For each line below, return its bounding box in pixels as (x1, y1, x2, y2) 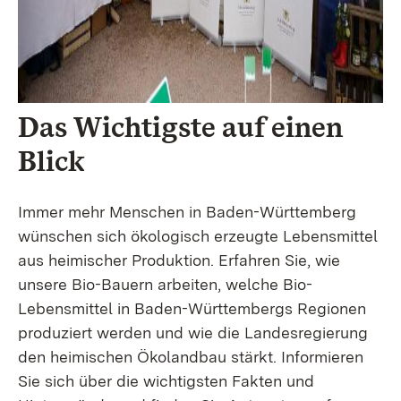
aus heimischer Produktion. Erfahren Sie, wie (18, 251, 340, 269)
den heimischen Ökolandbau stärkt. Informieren (18, 347, 363, 366)
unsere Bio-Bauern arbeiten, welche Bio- (18, 275, 312, 294)
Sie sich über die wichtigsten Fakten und (18, 371, 314, 390)
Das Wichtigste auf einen (18, 109, 343, 144)
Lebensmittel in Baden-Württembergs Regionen (18, 299, 366, 318)
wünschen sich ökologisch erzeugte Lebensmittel (18, 226, 378, 245)
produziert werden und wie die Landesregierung (18, 323, 368, 342)
